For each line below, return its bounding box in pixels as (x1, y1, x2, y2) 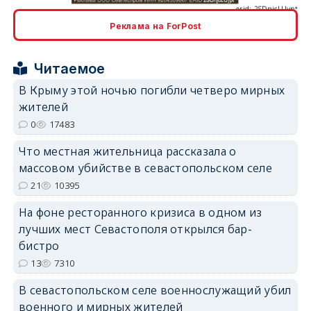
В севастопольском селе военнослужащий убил (18, 282, 292, 298)
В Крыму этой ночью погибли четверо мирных (18, 82, 285, 98)
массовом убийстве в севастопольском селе (18, 160, 272, 176)
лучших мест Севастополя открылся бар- (18, 221, 253, 237)
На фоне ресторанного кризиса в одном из (18, 204, 262, 220)
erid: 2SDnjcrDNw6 (232, 59, 299, 69)
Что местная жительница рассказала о (18, 143, 237, 159)
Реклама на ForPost (110, 20, 201, 31)
